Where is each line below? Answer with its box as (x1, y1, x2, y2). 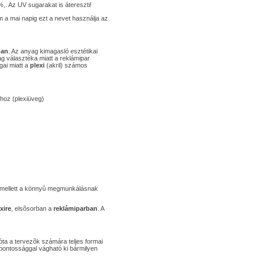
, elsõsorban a (11, 205, 53, 212)
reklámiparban (53, 205, 97, 212)
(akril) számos (44, 62, 87, 69)
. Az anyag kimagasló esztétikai (8, 48, 97, 55)
